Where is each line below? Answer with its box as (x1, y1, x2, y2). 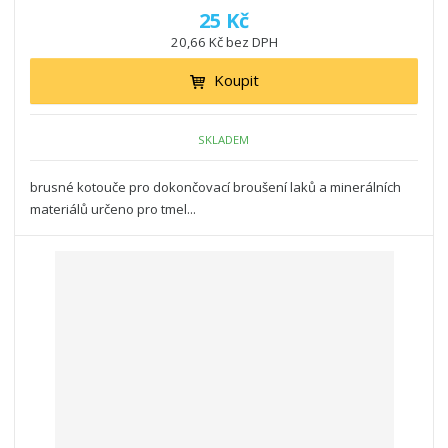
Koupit (213, 70, 259, 91)
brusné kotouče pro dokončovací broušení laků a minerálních (30, 178, 402, 197)
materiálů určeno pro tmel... (30, 200, 197, 219)
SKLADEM (198, 131, 250, 147)
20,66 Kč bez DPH (170, 33, 278, 52)
